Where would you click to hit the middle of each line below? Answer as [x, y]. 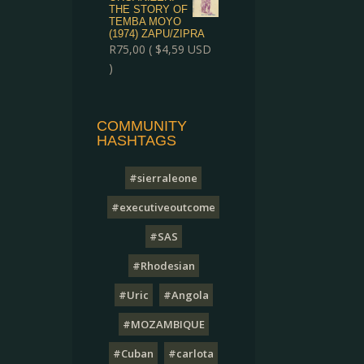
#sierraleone [164, 178]
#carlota [191, 353]
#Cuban [134, 353]
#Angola [186, 295]
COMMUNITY [142, 126]
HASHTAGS [137, 141]
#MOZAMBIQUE [163, 324]
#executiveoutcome [164, 207]
